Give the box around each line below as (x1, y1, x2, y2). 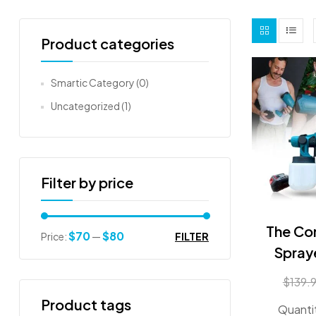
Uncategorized (51, 99, 120, 112)
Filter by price (41, 173, 133, 191)
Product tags (41, 296, 131, 314)
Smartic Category (51, 75, 135, 89)
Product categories (41, 34, 174, 52)
